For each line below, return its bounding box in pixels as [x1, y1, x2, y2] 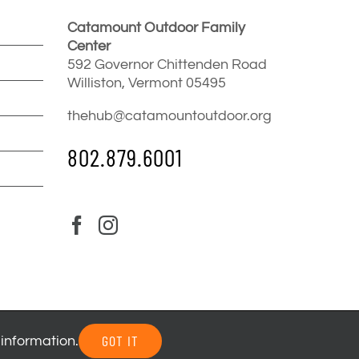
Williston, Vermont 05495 [67, 75, 226, 91]
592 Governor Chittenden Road [67, 57, 267, 72]
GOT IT [101, 332, 139, 349]
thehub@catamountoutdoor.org [67, 108, 272, 123]
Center [67, 38, 111, 54]
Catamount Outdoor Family [67, 20, 245, 35]
